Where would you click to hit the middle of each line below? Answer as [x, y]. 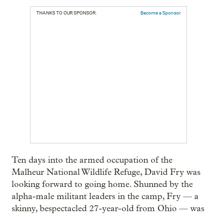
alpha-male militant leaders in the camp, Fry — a [105, 196]
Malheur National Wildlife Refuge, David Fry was [106, 172]
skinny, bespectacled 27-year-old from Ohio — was [108, 208]
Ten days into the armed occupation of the [92, 160]
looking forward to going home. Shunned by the [102, 184]
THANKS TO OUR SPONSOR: [66, 13]
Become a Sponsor [161, 13]
